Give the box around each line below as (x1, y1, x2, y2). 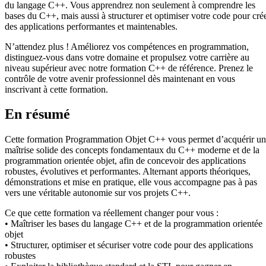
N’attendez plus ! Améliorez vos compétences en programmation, (5, 41, 249, 52)
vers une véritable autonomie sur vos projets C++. (5, 188, 191, 198)
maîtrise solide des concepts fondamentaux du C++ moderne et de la (5, 145, 259, 156)
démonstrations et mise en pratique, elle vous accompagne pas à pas (5, 177, 257, 188)
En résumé (5, 106, 70, 122)
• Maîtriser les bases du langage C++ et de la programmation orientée (5, 218, 262, 229)
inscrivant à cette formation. (5, 84, 108, 94)
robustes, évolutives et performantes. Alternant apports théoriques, (5, 166, 251, 177)
